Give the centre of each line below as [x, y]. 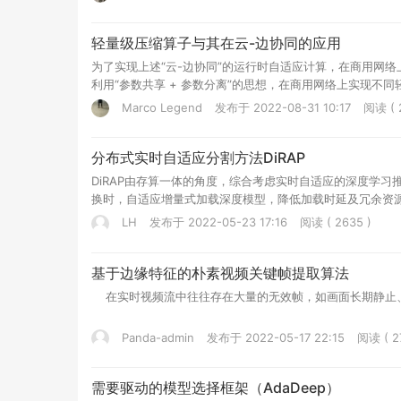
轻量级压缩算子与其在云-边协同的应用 [216, 43]
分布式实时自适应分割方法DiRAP [198, 158]
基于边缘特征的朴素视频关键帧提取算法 [220, 273]
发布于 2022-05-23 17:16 [218, 222]
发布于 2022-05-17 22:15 [276, 337]
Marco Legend [160, 107]
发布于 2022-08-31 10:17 [283, 107]
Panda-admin [156, 337]
